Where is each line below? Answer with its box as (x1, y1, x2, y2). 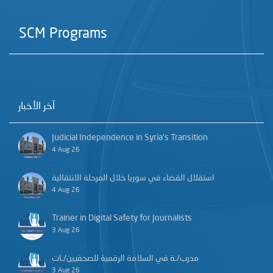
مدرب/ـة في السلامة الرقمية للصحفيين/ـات (52, 254, 199, 263)
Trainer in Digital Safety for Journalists (52, 214, 192, 223)
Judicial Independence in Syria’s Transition (52, 133, 208, 143)
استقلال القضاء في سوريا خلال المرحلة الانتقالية (52, 174, 214, 183)
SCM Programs (19, 27, 107, 41)
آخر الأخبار (18, 102, 55, 112)
